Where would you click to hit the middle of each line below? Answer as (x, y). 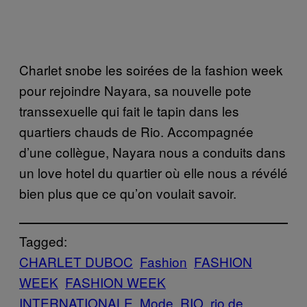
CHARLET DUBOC (76, 261)
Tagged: (43, 241)
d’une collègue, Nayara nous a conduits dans (152, 151)
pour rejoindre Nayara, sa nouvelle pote (135, 90)
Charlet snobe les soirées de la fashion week (151, 69)
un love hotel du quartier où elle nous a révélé (153, 172)
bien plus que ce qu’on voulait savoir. (128, 193)
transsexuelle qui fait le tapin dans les (129, 110)
